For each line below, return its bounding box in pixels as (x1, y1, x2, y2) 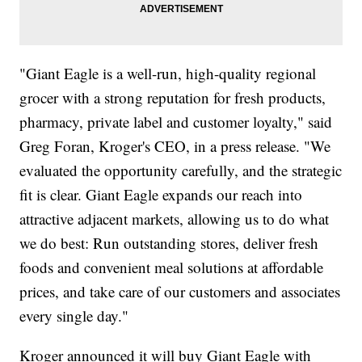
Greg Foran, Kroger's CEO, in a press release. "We (19, 136, 331, 157)
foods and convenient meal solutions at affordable (19, 257, 324, 278)
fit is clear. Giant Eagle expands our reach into (19, 184, 303, 205)
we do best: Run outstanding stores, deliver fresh (19, 233, 319, 254)
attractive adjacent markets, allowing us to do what (19, 208, 330, 229)
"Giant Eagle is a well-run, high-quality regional (19, 63, 317, 84)
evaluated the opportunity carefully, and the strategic (19, 160, 343, 181)
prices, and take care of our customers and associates (19, 281, 341, 302)
